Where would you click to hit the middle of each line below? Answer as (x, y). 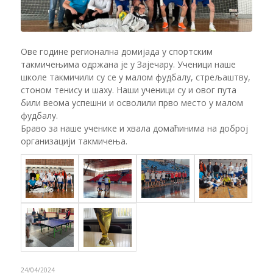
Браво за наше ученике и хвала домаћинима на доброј (134, 128)
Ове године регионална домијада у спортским (116, 51)
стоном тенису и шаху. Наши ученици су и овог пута (128, 90)
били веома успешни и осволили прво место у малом (132, 102)
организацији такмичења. (74, 141)
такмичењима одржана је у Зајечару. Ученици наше (128, 64)
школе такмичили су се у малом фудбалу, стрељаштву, (135, 77)
